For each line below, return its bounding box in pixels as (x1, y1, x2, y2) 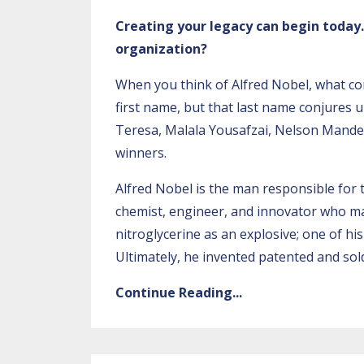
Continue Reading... (115, 283, 242, 301)
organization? (115, 39, 210, 58)
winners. (115, 143, 170, 162)
